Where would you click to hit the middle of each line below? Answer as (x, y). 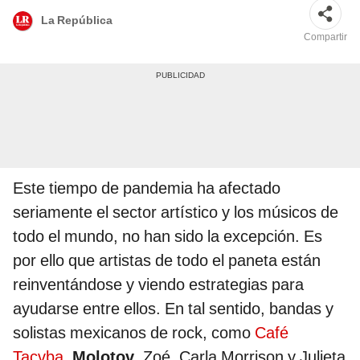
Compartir (325, 37)
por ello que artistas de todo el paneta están (167, 261)
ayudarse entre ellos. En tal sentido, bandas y (173, 309)
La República (77, 20)
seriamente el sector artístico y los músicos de (176, 213)
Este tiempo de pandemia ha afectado (147, 188)
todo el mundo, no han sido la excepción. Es (168, 237)
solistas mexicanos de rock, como (132, 333)
